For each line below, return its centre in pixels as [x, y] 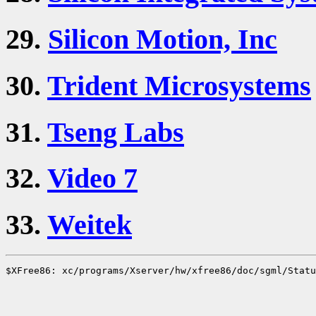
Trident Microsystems [179, 85]
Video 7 [92, 178]
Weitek [90, 225]
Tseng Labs [116, 132]
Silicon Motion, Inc [163, 39]
